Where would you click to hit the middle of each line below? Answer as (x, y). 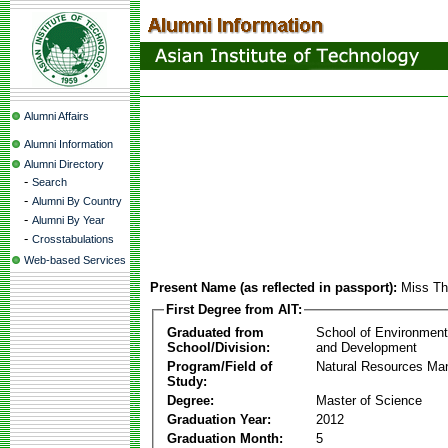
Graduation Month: (225, 438)
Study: (187, 381)
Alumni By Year (68, 220)
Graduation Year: (219, 419)
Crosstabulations (73, 239)
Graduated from (215, 332)
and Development (366, 347)
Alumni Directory (64, 164)
